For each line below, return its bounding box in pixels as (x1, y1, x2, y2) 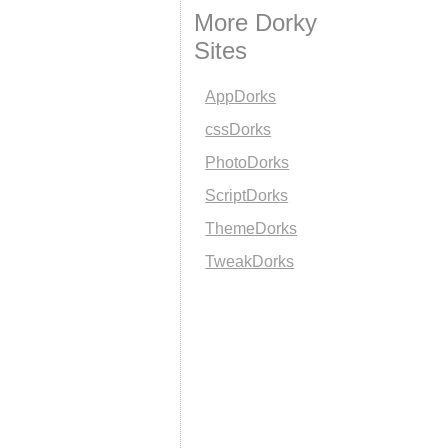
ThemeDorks (205, 220, 298, 237)
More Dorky (194, 9, 318, 36)
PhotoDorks (205, 154, 290, 171)
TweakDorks (205, 253, 295, 270)
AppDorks (205, 88, 277, 105)
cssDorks (205, 121, 272, 138)
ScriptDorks (205, 187, 289, 204)
